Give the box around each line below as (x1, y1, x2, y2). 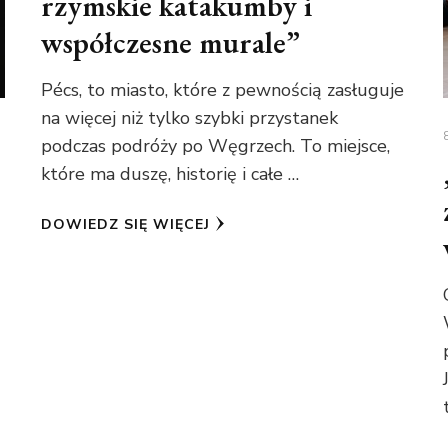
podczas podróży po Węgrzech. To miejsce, (41, 134, 391, 159)
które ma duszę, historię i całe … (41, 162, 300, 187)
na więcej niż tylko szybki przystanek (41, 106, 339, 131)
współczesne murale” (41, 23, 301, 63)
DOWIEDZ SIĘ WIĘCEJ (41, 215, 211, 235)
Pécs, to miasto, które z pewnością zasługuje (41, 78, 405, 103)
